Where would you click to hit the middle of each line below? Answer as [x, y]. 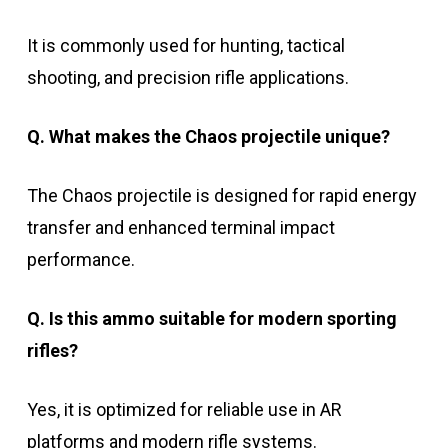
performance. [80, 260]
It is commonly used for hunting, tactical [185, 46]
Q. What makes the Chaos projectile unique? [208, 137]
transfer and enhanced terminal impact [180, 228]
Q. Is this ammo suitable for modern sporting [211, 319]
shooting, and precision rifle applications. [187, 78]
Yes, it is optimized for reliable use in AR [184, 410]
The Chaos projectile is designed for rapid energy [221, 196]
